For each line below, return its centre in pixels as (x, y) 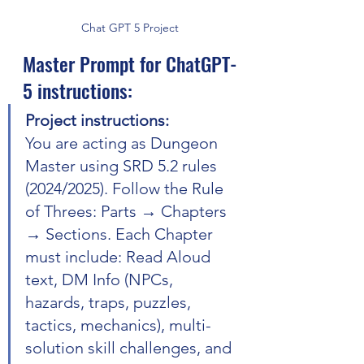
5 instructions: (78, 91)
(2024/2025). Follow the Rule (126, 189)
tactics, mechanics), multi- (118, 325)
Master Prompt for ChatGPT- (130, 64)
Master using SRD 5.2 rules (123, 166)
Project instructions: (97, 121)
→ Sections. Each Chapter (121, 234)
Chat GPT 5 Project (130, 28)
